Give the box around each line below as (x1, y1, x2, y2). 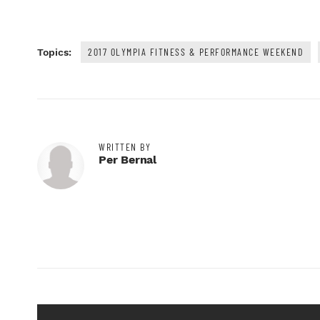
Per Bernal (99, 152, 156, 166)
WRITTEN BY (99, 140, 151, 153)
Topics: (37, 46, 71, 58)
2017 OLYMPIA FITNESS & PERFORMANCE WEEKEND (88, 45, 304, 58)
